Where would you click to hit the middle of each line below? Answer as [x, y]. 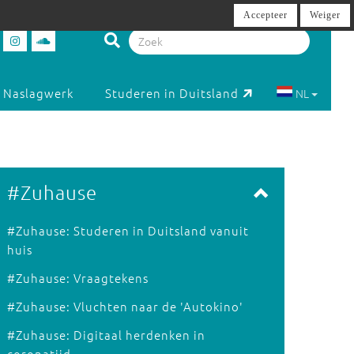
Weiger [325, 15]
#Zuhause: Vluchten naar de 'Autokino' [125, 306]
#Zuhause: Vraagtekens [77, 278]
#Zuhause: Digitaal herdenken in [106, 335]
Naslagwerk [39, 93]
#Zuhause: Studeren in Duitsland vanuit [128, 230]
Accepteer [265, 15]
